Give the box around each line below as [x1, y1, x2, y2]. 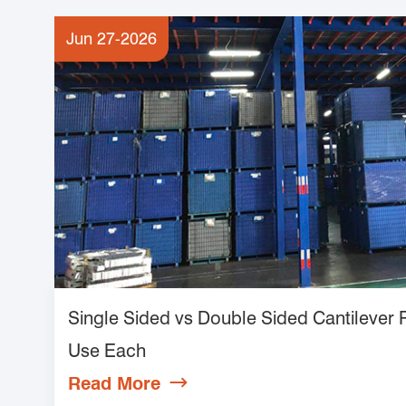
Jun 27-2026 [66, 29, 157, 48]
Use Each [68, 340, 146, 362]
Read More [68, 372, 160, 394]
